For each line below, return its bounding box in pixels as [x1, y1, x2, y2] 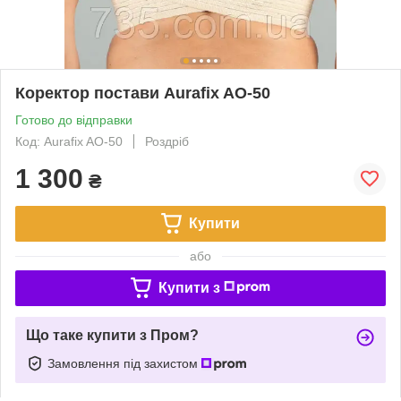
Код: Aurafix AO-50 [15, 133, 123, 149]
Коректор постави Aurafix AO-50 [15, 83, 270, 102]
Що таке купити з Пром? [26, 327, 199, 343]
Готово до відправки [15, 112, 132, 127]
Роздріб [145, 133, 189, 149]
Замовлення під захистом [47, 355, 201, 371]
